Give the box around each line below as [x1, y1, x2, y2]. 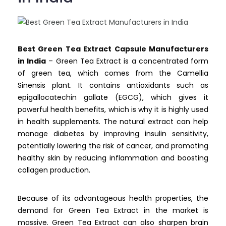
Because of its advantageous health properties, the [18, 193, 208, 204]
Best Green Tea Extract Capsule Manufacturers [18, 44, 208, 54]
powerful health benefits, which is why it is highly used [18, 104, 208, 115]
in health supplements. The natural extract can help [18, 117, 208, 127]
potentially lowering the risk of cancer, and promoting [18, 141, 208, 151]
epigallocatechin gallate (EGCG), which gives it [18, 92, 208, 103]
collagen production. [18, 165, 92, 176]
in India [18, 56, 46, 67]
